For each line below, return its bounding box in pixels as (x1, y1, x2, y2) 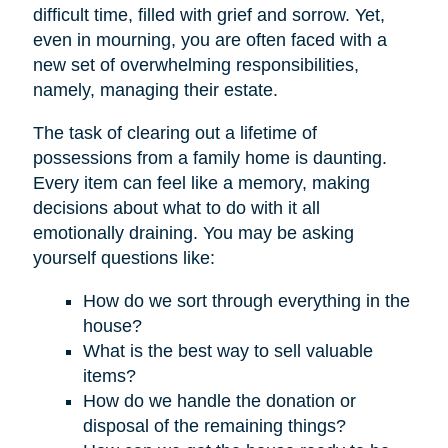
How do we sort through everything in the (82, 290, 410, 311)
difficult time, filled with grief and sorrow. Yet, (32, 4, 385, 25)
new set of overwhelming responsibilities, (32, 54, 359, 75)
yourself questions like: (32, 247, 215, 268)
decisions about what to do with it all (32, 197, 320, 218)
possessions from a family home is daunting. (32, 147, 387, 168)
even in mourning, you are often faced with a (32, 29, 387, 50)
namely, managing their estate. (32, 79, 278, 100)
